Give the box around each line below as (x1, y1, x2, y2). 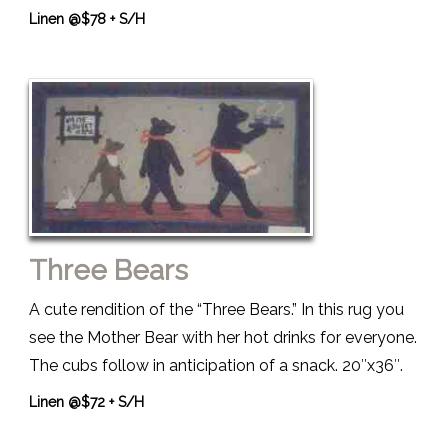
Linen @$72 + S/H (29, 393, 144, 410)
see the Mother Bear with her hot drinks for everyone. (29, 327, 417, 347)
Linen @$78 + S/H (29, 10, 145, 27)
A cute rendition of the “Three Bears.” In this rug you (29, 299, 404, 319)
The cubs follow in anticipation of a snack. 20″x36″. (29, 355, 403, 375)
